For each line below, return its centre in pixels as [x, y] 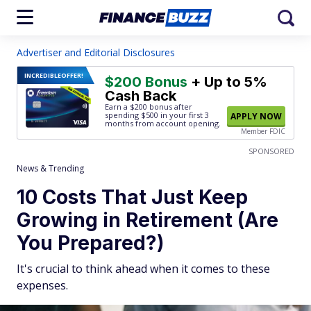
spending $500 [132, 115]
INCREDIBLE [43, 75]
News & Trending [50, 168]
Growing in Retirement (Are [148, 220]
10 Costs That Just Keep [132, 197]
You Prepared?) [90, 243]
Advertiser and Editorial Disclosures [96, 52]
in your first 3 [184, 115]
